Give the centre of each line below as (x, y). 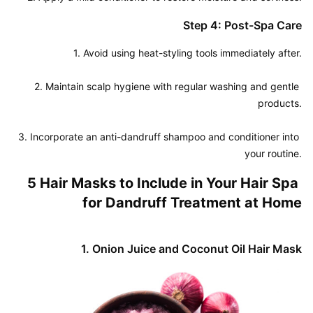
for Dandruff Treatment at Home (192, 203)
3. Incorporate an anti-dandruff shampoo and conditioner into (159, 137)
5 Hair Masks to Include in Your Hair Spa (163, 183)
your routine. (273, 153)
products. (280, 103)
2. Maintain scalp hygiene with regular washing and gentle (167, 86)
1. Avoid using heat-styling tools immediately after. (188, 53)
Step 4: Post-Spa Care (242, 25)
